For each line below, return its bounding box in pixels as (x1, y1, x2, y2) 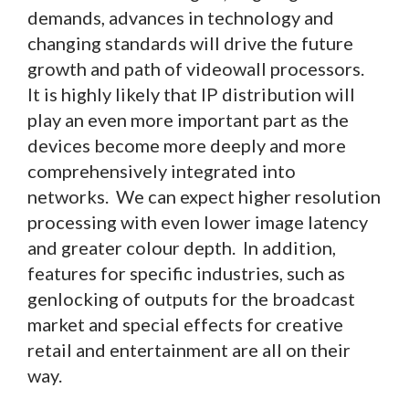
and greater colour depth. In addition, (27, 236, 336, 258)
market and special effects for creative (27, 312, 343, 335)
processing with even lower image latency (27, 210, 368, 233)
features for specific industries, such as (27, 261, 345, 284)
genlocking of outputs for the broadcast (27, 287, 355, 309)
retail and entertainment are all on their (27, 338, 351, 361)
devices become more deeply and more (27, 133, 346, 156)
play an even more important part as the (27, 108, 349, 131)
